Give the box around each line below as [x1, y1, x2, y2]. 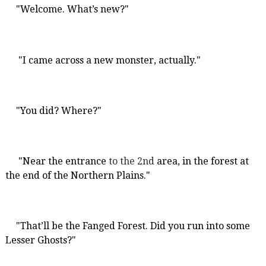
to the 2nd [108, 156, 154, 167]
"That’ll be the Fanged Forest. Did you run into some [15, 220, 250, 232]
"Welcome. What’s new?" [15, 4, 129, 15]
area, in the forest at [154, 156, 249, 167]
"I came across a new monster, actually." [18, 54, 201, 66]
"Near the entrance [18, 156, 109, 167]
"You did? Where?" [15, 104, 102, 116]
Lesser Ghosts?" [5, 235, 76, 246]
